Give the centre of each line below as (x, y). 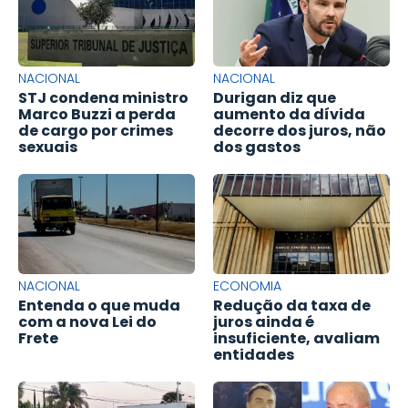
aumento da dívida (289, 115)
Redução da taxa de (292, 306)
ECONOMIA (247, 286)
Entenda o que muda (99, 306)
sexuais (48, 148)
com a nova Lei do (87, 322)
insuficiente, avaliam (296, 339)
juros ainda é (264, 322)
